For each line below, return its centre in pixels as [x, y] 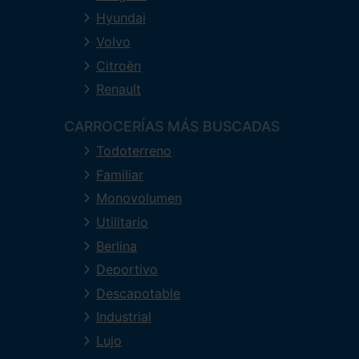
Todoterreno [134, 151]
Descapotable [138, 293]
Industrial [124, 317]
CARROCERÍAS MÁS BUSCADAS [172, 127]
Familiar [120, 174]
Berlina [117, 246]
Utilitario [122, 222]
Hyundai [121, 18]
